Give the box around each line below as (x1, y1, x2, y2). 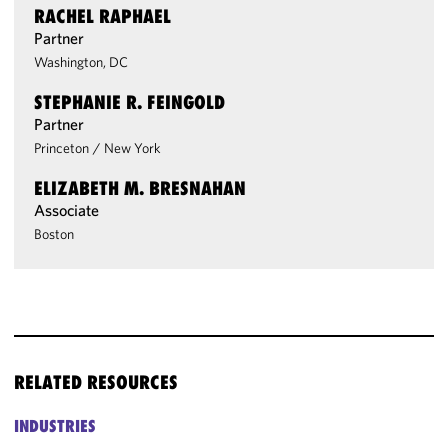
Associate (34, 200, 100, 220)
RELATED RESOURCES (14, 371, 179, 393)
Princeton (34, 139, 90, 157)
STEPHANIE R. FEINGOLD (34, 91, 226, 113)
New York (104, 139, 162, 157)
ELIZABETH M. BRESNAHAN (34, 177, 247, 199)
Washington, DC (34, 53, 129, 71)
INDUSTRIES (14, 416, 97, 436)
